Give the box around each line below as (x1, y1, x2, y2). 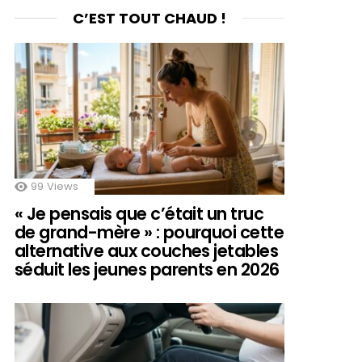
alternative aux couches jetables (15, 239, 279, 263)
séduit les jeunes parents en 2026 (15, 258, 280, 282)
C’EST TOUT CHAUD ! (73, 7, 226, 28)
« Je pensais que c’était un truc (15, 202, 264, 226)
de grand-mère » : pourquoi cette (15, 221, 284, 245)
